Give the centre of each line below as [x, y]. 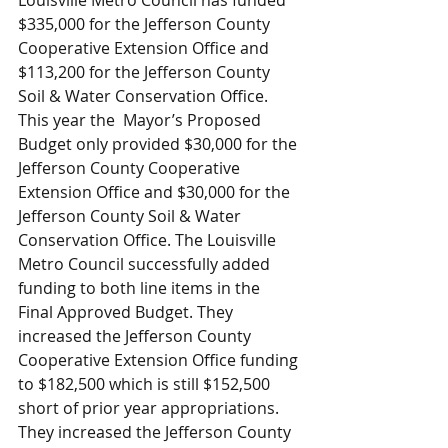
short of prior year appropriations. [150, 408]
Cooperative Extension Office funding [160, 360]
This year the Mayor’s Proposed [141, 120]
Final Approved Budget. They [127, 312]
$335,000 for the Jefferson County [146, 24]
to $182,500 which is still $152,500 [146, 384]
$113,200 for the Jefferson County [146, 72]
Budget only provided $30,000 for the [159, 144]
